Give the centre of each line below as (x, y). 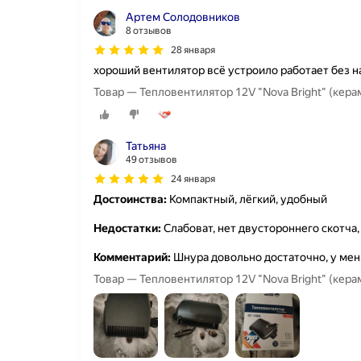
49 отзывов (151, 160)
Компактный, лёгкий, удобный (247, 199)
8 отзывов (149, 31)
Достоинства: (130, 199)
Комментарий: (132, 257)
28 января (193, 50)
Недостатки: (127, 228)
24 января (193, 179)
